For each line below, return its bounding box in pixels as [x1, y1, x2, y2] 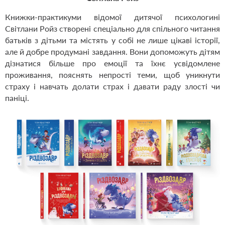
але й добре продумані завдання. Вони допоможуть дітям [5, 46, 220, 56]
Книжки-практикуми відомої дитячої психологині [5, 12, 220, 22]
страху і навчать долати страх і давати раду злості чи [5, 81, 220, 91]
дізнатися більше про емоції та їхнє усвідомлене [5, 58, 220, 68]
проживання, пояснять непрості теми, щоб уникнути [5, 69, 220, 79]
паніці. [5, 92, 29, 102]
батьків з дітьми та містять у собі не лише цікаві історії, [5, 35, 220, 45]
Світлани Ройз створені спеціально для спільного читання [5, 23, 220, 33]
